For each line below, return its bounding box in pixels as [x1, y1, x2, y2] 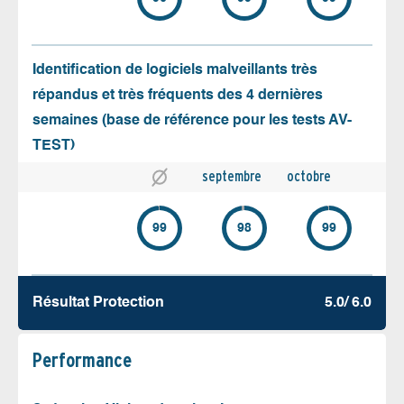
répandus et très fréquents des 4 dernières [32, 87, 323, 103]
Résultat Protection [32, 295, 164, 310]
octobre [287, 167, 331, 185]
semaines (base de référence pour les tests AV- [32, 113, 352, 128]
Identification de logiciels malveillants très [32, 62, 317, 78]
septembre [202, 167, 262, 185]
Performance [32, 347, 132, 372]
